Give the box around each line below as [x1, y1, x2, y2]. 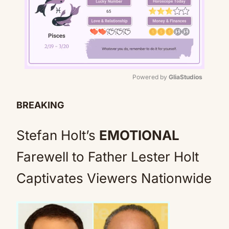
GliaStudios [169, 73, 202, 81]
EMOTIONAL [99, 127, 179, 143]
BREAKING [16, 100, 64, 110]
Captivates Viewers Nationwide [16, 170, 212, 186]
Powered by [132, 73, 169, 81]
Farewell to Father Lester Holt [16, 149, 199, 165]
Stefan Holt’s [16, 127, 99, 143]
